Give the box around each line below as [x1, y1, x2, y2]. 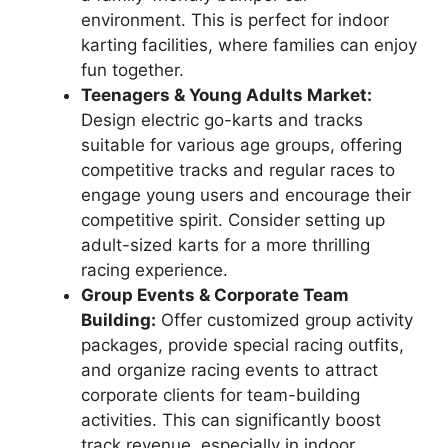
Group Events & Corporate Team [81, 285, 349, 306]
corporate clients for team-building [81, 385, 360, 406]
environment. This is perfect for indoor [81, 10, 389, 31]
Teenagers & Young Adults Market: [81, 85, 372, 106]
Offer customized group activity [156, 310, 413, 331]
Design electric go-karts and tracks [81, 110, 363, 131]
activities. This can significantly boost [81, 410, 381, 431]
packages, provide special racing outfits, [81, 335, 404, 356]
